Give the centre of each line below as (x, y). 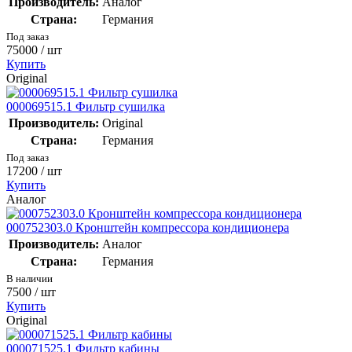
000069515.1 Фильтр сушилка (86, 106)
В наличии (29, 278)
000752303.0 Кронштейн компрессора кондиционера (148, 227)
